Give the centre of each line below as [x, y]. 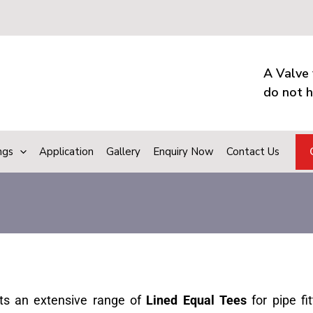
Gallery [123, 152]
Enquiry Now [183, 152]
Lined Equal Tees [196, 300]
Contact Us [253, 152]
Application [66, 152]
